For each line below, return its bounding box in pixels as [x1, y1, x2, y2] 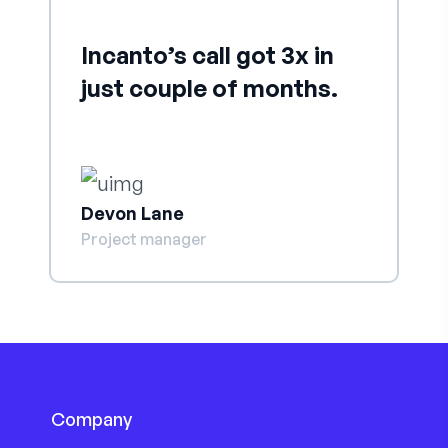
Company [51, 407, 132, 430]
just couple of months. [81, 73, 338, 104]
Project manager [81, 228, 207, 249]
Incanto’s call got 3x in [81, 40, 334, 71]
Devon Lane [81, 201, 184, 224]
